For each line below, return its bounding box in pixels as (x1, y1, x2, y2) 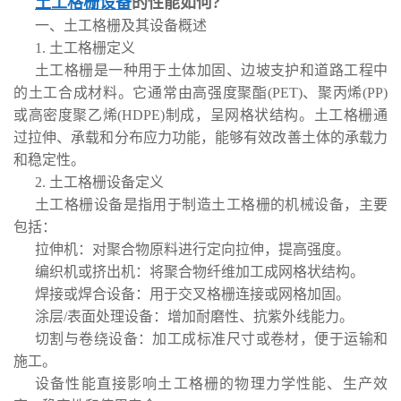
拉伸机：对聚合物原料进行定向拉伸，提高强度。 (35, 242, 350, 257)
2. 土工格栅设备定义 (35, 175, 164, 190)
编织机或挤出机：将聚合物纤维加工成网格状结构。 (35, 264, 364, 279)
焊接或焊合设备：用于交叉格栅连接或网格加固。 (35, 286, 350, 302)
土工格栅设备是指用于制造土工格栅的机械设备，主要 (35, 197, 388, 212)
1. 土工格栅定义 (35, 40, 135, 55)
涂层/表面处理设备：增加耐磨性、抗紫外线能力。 (35, 309, 354, 324)
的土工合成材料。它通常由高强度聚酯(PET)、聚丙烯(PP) (13, 85, 388, 100)
